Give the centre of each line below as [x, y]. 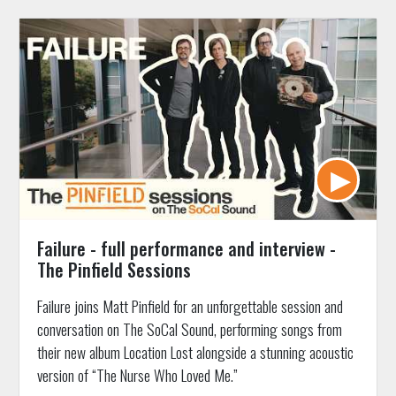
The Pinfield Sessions [114, 269]
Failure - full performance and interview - [186, 248]
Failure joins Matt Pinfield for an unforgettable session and [190, 305]
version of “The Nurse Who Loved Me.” [137, 374]
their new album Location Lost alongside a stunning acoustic [195, 351]
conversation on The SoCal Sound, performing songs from [189, 328]
